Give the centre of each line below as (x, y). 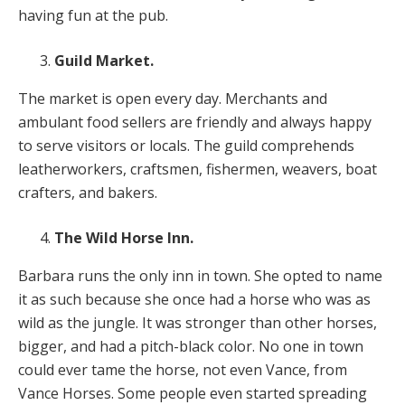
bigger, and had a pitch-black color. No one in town (191, 346)
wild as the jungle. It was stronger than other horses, (198, 322)
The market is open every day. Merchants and (173, 98)
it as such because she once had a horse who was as (194, 299)
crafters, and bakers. (88, 192)
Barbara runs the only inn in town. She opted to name (200, 275)
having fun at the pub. (93, 15)
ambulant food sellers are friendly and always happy (195, 122)
